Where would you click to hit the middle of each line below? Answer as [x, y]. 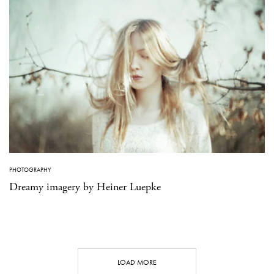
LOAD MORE [137, 263]
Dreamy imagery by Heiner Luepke [85, 187]
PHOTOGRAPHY [30, 170]
